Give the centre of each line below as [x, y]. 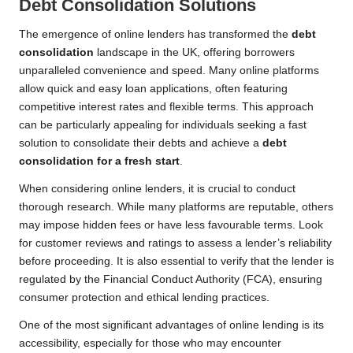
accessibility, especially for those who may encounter [150, 344]
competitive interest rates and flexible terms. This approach [166, 107]
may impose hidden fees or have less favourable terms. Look [171, 225]
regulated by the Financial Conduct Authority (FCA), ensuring [171, 280]
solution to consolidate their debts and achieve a [141, 143]
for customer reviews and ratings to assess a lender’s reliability [175, 243]
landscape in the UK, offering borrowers [194, 53]
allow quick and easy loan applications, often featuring [153, 89]
